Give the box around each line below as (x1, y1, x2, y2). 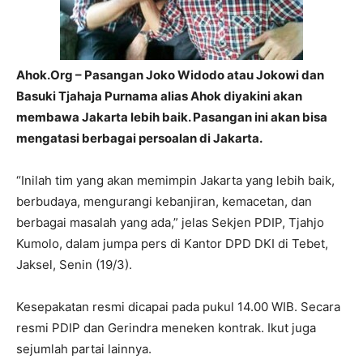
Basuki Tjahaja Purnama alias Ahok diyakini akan (16, 88, 302, 104)
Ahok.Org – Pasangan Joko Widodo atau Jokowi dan (16, 67, 324, 83)
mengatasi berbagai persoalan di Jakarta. (16, 130, 263, 146)
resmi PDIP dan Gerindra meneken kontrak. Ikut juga (16, 320, 316, 335)
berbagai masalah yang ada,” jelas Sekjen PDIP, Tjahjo (16, 215, 324, 230)
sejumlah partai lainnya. (16, 341, 152, 357)
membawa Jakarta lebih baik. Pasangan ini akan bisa (16, 109, 327, 125)
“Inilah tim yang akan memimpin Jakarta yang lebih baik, (16, 173, 335, 188)
